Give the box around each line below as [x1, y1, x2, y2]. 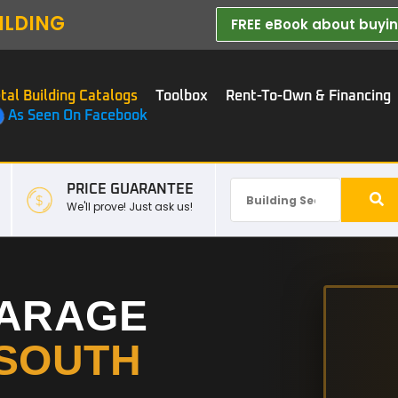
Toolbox [155, 88, 208, 103]
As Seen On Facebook [8, 108, 147, 123]
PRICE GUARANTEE [67, 181, 195, 196]
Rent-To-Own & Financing [226, 88, 391, 103]
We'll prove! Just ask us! [67, 198, 194, 214]
